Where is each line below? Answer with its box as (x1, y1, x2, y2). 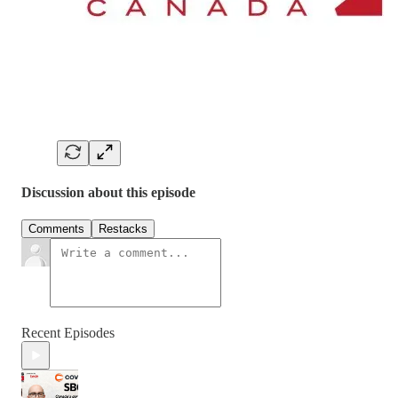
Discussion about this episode (21, 184, 195, 200)
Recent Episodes (21, 325, 115, 341)
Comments (28, 222, 84, 236)
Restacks (99, 222, 147, 236)
